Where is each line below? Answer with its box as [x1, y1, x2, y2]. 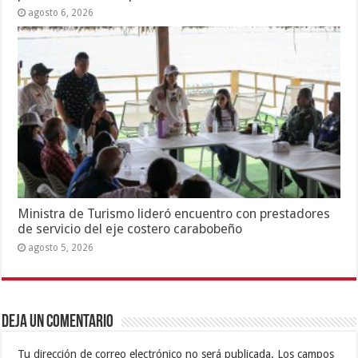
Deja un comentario [2, 312, 114, 332]
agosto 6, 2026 [28, 6, 94, 18]
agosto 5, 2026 [28, 241, 94, 253]
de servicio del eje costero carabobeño [18, 221, 243, 237]
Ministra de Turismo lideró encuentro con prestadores [18, 205, 331, 221]
